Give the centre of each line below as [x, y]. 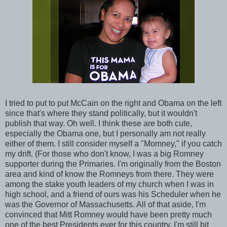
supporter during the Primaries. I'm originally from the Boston [113, 164]
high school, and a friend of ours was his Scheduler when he [113, 194]
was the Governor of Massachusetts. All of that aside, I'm [105, 204]
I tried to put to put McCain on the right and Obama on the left [113, 103]
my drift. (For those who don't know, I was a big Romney [104, 154]
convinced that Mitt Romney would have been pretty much [108, 214]
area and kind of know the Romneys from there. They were [109, 174]
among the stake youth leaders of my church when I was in [109, 184]
